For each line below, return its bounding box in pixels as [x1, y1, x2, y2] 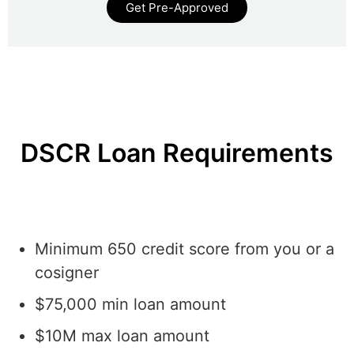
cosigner [35, 262, 99, 282]
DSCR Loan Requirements [21, 137, 333, 169]
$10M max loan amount [35, 326, 209, 345]
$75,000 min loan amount [35, 294, 226, 314]
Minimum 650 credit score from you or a [35, 239, 334, 258]
